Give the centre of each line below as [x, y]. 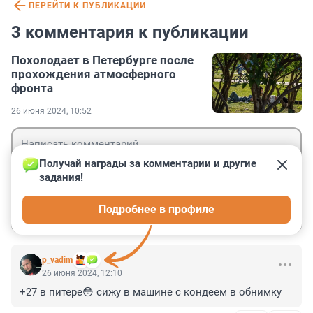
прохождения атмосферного [94, 74]
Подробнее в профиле [156, 210]
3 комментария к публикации [130, 32]
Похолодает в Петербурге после [102, 60]
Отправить [255, 212]
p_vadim [57, 260]
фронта [32, 88]
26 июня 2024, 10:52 [51, 111]
